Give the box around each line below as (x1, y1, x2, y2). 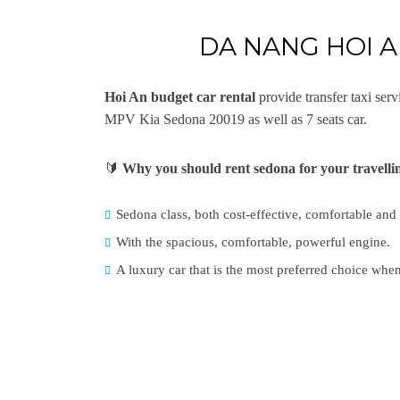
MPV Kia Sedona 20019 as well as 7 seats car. (104, 112, 367, 127)
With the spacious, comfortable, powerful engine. (116, 235, 390, 249)
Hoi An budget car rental (104, 89, 255, 104)
